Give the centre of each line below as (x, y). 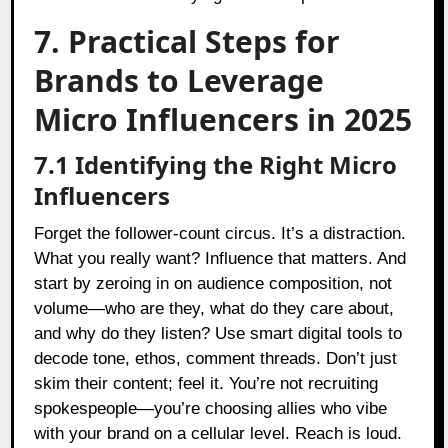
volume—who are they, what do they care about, (214, 308)
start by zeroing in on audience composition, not (213, 283)
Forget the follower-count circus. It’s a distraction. (220, 233)
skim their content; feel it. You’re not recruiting (206, 383)
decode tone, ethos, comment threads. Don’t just (216, 358)
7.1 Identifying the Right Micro (216, 164)
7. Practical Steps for (187, 41)
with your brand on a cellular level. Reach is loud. (218, 433)
